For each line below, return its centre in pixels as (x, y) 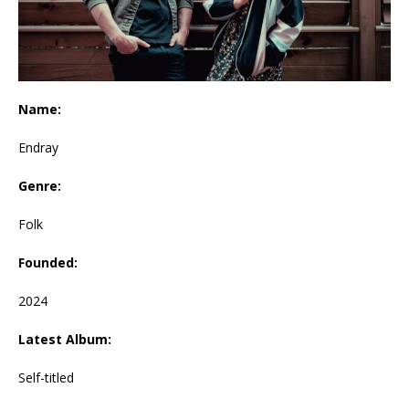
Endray (38, 148)
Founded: (48, 263)
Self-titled (46, 378)
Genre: (40, 186)
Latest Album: (65, 340)
